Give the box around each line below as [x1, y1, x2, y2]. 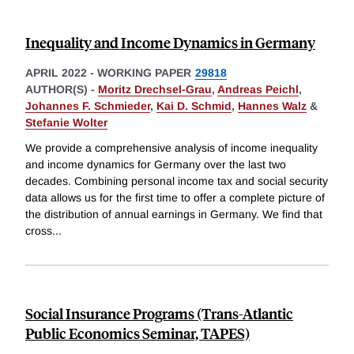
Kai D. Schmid [156, 100, 232, 113]
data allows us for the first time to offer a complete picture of [25, 191, 325, 205]
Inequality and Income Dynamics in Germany [25, 32, 315, 53]
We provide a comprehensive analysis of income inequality [25, 141, 318, 155]
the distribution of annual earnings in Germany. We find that [25, 208, 322, 221]
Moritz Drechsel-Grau [98, 83, 212, 96]
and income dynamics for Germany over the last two [25, 158, 286, 171]
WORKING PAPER [97, 66, 191, 80]
